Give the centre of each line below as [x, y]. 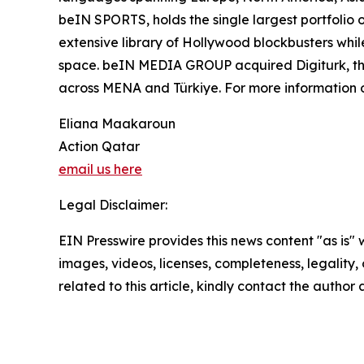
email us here [100, 169]
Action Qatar [99, 147]
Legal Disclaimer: [113, 205]
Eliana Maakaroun [117, 124]
